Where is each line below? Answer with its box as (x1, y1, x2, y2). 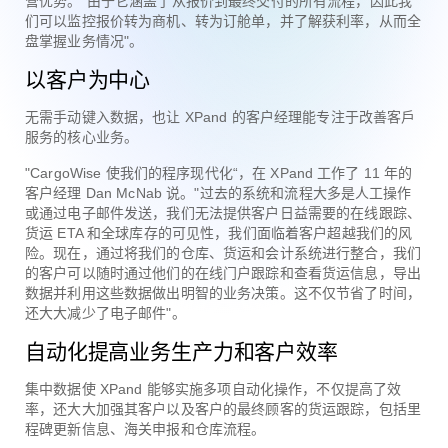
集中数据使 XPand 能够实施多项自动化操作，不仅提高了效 (25, 380, 402, 397)
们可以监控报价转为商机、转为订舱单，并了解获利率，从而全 (25, 12, 421, 29)
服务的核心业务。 (25, 128, 139, 145)
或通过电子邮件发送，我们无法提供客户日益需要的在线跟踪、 (25, 204, 421, 221)
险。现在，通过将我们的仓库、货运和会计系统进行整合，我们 (25, 244, 421, 261)
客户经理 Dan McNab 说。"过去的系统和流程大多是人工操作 (25, 184, 412, 201)
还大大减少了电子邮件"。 (25, 304, 186, 321)
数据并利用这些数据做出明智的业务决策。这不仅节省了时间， (25, 284, 421, 301)
